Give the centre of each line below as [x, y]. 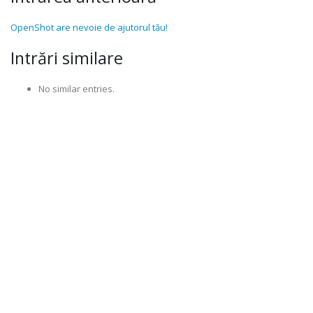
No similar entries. [77, 89]
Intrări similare [67, 58]
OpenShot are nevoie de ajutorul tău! [89, 27]
